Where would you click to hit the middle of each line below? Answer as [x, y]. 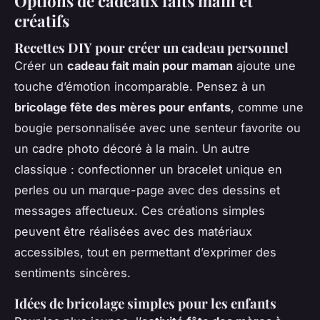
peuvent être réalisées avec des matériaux [133, 232]
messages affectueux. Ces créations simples [140, 211]
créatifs [42, 20]
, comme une [267, 107]
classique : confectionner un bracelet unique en [148, 170]
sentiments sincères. [72, 273]
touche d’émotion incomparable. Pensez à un [140, 87]
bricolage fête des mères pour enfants [122, 107]
